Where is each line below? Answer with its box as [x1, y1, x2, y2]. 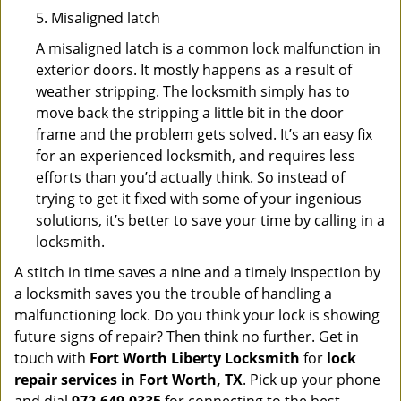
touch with [14, 348, 90, 368]
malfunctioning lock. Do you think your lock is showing [14, 305, 380, 325]
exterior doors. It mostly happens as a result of [36, 60, 352, 80]
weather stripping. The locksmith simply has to [36, 81, 350, 101]
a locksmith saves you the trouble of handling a [14, 284, 332, 303]
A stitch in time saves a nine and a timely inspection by [14, 262, 380, 282]
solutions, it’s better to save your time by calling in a [36, 210, 385, 230]
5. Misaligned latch [36, 8, 160, 28]
